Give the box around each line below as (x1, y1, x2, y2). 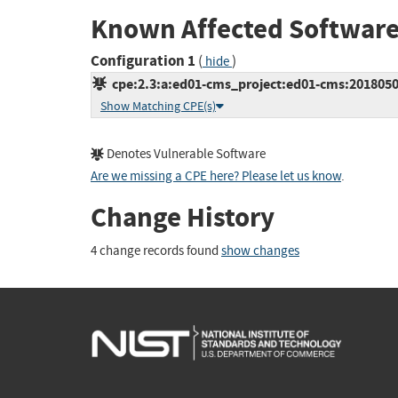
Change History (91, 199, 275, 236)
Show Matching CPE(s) (100, 99, 216, 115)
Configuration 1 (91, 51, 195, 72)
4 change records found (91, 242, 221, 259)
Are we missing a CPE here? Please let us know (91, 168, 341, 186)
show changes (221, 242, 299, 259)
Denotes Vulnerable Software (104, 146, 266, 163)
